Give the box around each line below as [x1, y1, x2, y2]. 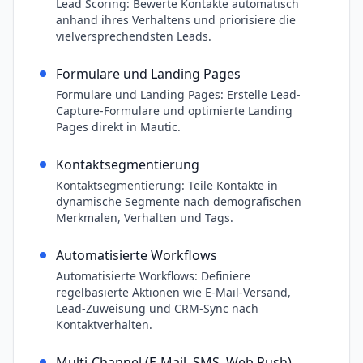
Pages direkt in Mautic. [56, 119, 181, 135]
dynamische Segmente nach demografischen [56, 194, 301, 209]
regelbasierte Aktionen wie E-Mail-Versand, [56, 284, 291, 300]
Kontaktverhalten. [56, 317, 152, 332]
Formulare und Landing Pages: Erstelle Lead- [56, 87, 301, 102]
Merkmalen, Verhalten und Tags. [56, 210, 233, 225]
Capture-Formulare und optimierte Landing [56, 103, 293, 118]
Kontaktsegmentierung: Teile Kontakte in [56, 177, 278, 193]
